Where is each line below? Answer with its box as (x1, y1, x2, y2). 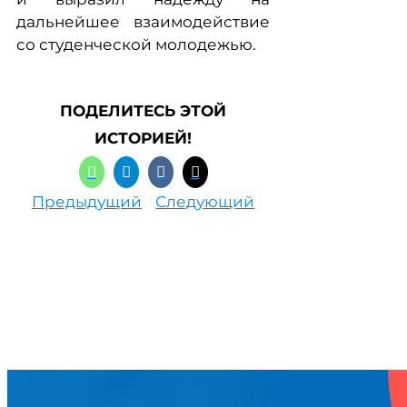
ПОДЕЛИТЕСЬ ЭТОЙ (60, 102, 227, 120)
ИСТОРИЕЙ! (94, 129, 193, 147)
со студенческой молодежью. (16, 35, 256, 54)
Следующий (155, 193, 255, 211)
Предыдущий (32, 193, 142, 211)
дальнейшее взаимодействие (16, 13, 271, 31)
